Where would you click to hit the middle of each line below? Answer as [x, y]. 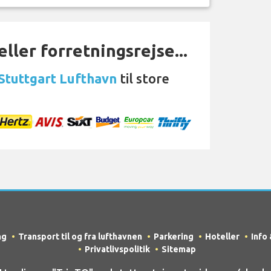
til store [143, 78]
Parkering [174, 237]
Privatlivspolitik [117, 249]
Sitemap [179, 249]
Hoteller [222, 237]
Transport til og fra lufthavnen [80, 237]
